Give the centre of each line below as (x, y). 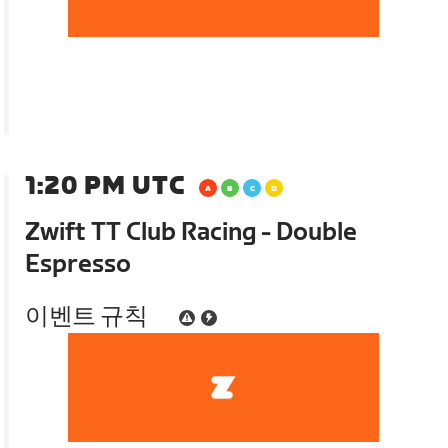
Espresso (78, 265)
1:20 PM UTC (105, 187)
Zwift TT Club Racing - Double (191, 233)
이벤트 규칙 (86, 317)
